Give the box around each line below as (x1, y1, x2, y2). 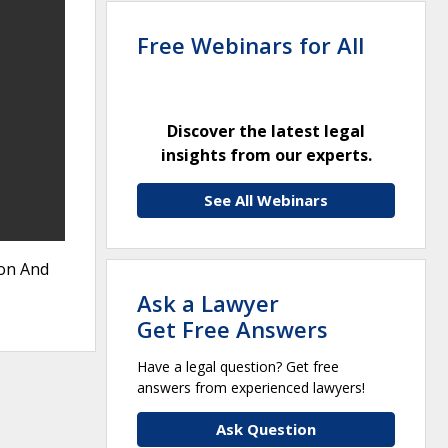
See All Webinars (204, 189, 328, 210)
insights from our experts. (160, 143, 372, 166)
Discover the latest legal (167, 119, 365, 142)
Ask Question (216, 418, 316, 439)
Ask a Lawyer (137, 287, 279, 318)
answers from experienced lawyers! (137, 377, 365, 397)
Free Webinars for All (137, 29, 364, 60)
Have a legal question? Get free (137, 356, 339, 376)
